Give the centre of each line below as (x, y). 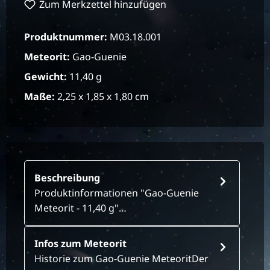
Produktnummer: (67, 37)
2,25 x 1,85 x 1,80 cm (103, 97)
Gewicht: (47, 77)
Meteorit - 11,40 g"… (80, 208)
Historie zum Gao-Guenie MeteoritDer (121, 259)
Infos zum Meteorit (80, 244)
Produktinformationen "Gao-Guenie (117, 193)
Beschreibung (67, 178)
